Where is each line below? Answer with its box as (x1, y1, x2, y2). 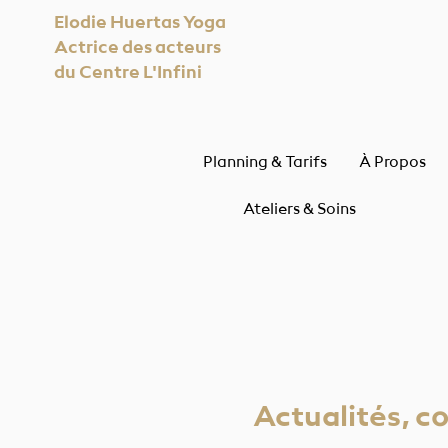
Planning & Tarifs (203, 155, 328, 171)
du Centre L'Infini (54, 64, 202, 82)
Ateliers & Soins (243, 202, 357, 218)
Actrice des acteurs (54, 39, 221, 57)
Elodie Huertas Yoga (54, 14, 226, 32)
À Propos (359, 155, 427, 171)
